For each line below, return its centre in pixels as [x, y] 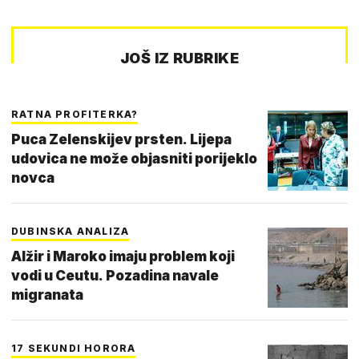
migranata [47, 295]
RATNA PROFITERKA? [75, 115]
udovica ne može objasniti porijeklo [134, 159]
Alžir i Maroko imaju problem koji [123, 257]
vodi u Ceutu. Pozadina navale [115, 276]
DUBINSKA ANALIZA [71, 232]
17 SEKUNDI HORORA [74, 349]
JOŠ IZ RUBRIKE [179, 58]
